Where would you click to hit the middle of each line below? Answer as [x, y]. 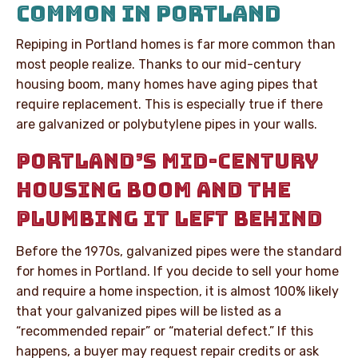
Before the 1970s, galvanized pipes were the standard [179, 251]
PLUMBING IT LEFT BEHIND [169, 218]
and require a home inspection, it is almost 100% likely [177, 291]
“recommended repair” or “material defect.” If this [165, 331]
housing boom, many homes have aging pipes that [167, 84]
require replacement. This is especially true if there [169, 104]
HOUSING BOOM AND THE [153, 189]
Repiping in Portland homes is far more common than [176, 44]
